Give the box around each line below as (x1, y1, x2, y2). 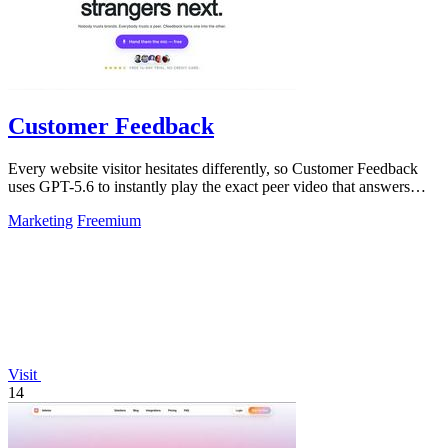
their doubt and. (8, 196, 107, 214)
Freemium (77, 212, 141, 230)
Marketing (8, 212, 73, 230)
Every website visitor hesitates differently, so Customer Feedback (8, 160, 418, 178)
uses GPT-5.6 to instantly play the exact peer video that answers (8, 178, 410, 196)
